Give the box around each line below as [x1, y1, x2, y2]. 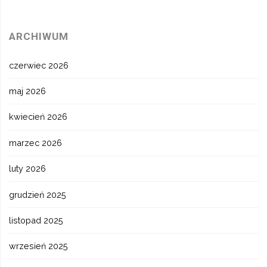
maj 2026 [9, 86, 46, 96]
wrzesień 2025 [9, 241, 69, 252]
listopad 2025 [9, 215, 64, 225]
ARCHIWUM [9, 30, 69, 43]
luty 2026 [9, 163, 46, 174]
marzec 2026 [9, 137, 63, 148]
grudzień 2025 [9, 189, 67, 200]
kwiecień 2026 [9, 111, 68, 122]
